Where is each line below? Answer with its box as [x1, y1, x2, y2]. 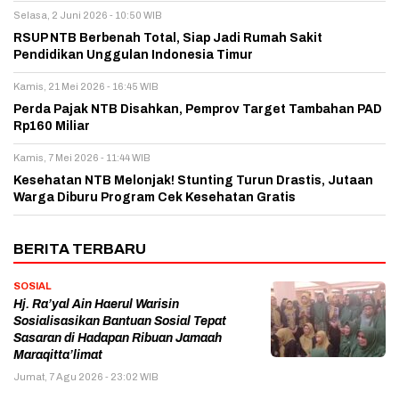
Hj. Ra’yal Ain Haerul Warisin [13, 297, 179, 312]
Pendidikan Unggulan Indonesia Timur [13, 48, 253, 62]
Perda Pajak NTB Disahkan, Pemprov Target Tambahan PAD [13, 102, 382, 117]
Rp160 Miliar [13, 119, 90, 134]
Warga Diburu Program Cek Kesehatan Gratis [13, 191, 296, 205]
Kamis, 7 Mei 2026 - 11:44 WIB [13, 152, 151, 164]
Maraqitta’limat [13, 348, 108, 362]
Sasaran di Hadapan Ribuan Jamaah [13, 331, 222, 346]
